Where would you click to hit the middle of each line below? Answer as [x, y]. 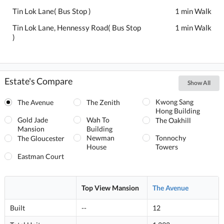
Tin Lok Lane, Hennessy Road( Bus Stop [77, 28]
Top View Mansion [110, 188]
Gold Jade [33, 120]
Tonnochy [170, 138]
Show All [199, 83]
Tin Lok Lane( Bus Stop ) [52, 11]
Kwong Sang [174, 102]
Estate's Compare [39, 81]
